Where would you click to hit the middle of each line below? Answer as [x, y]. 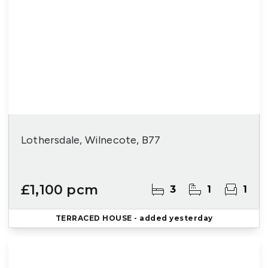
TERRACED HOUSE [94, 218]
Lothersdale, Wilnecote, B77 [91, 140]
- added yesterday [172, 218]
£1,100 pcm [60, 190]
